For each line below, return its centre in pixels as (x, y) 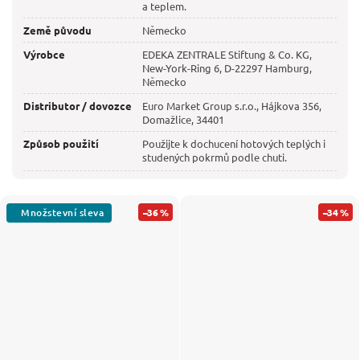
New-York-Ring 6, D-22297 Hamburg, (227, 68)
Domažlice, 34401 (184, 120)
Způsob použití (61, 144)
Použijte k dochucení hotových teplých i (234, 144)
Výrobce (44, 55)
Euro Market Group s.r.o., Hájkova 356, (232, 106)
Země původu (57, 31)
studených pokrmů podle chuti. (215, 157)
